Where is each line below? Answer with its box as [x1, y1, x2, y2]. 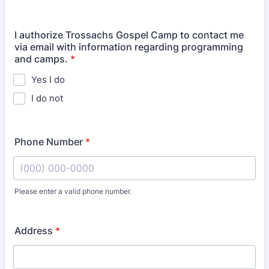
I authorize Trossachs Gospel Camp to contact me [14, 29, 244, 41]
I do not [31, 92, 63, 104]
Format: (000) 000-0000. [13, 195, 127, 207]
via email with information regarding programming [14, 41, 243, 53]
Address [14, 225, 53, 237]
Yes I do [31, 74, 65, 85]
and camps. [14, 53, 68, 65]
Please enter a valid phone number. [14, 187, 131, 196]
